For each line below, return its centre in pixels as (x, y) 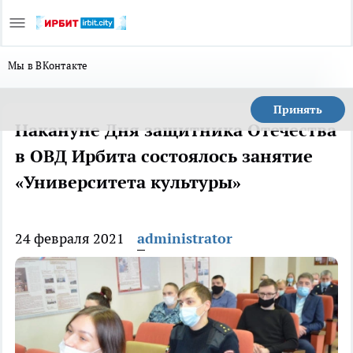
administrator (185, 238)
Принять (298, 110)
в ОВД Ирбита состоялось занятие (164, 156)
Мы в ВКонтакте (48, 65)
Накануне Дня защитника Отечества (176, 130)
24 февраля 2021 (70, 238)
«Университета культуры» (128, 182)
